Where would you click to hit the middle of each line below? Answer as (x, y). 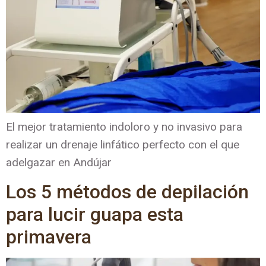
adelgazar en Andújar (59, 163)
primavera (49, 237)
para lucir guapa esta (95, 214)
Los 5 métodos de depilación (127, 191)
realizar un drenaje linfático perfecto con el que (123, 145)
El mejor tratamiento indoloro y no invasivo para (124, 127)
